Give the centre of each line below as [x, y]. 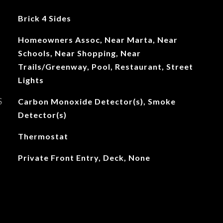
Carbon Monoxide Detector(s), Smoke [97, 101]
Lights [31, 80]
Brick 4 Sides [44, 18]
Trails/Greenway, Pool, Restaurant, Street [105, 66]
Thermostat [43, 136]
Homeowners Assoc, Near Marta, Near [98, 40]
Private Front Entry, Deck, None [84, 158]
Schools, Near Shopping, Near [79, 53]
